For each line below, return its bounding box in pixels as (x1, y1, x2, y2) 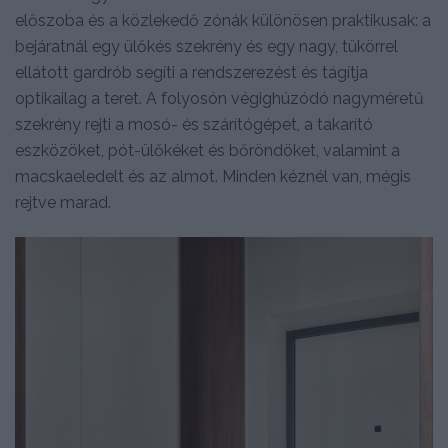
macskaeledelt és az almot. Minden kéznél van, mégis (15, 167, 411, 187)
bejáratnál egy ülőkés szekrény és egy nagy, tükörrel (15, 37, 398, 57)
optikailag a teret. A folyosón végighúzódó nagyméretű (15, 89, 424, 109)
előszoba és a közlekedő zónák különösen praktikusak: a (15, 11, 431, 31)
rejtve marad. (15, 193, 111, 213)
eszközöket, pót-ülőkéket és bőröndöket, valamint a (15, 141, 400, 161)
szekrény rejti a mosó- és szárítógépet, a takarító (15, 115, 373, 135)
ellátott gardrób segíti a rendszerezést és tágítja (15, 63, 368, 83)
